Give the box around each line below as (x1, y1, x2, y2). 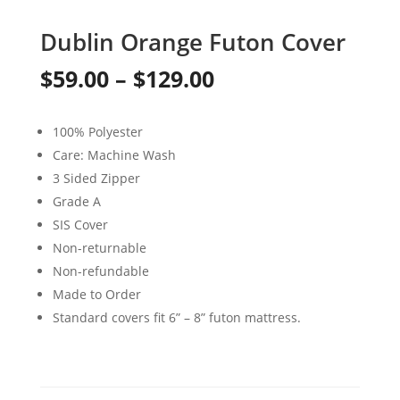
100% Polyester (52, 122, 143, 140)
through (212, 161, 302, 192)
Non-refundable (52, 262, 149, 279)
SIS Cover (52, 215, 108, 233)
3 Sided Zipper (52, 169, 140, 187)
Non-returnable (52, 238, 146, 256)
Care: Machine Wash (52, 146, 176, 163)
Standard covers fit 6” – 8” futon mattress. (52, 308, 301, 326)
